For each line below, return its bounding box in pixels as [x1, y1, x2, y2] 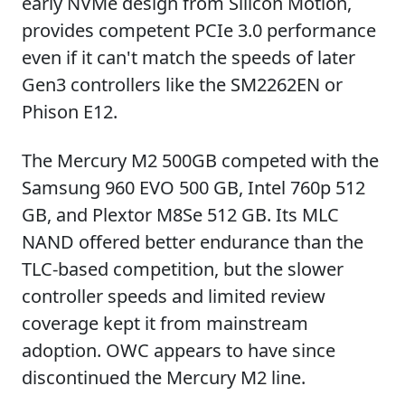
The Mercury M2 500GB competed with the [22, 148, 379, 173]
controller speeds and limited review [22, 284, 325, 308]
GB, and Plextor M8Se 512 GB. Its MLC [22, 202, 339, 227]
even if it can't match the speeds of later [22, 45, 355, 70]
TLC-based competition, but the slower [22, 257, 344, 281]
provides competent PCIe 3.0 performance [22, 18, 376, 42]
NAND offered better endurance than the [22, 230, 363, 254]
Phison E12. [22, 99, 118, 124]
